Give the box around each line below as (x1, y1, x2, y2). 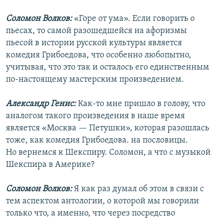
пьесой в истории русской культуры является (6, 38, 182, 48)
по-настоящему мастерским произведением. (6, 75, 184, 85)
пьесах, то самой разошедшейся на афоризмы (6, 26, 187, 36)
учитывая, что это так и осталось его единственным (6, 63, 209, 73)
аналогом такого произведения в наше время (6, 111, 185, 121)
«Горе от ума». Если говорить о (72, 14, 195, 24)
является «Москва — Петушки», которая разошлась (6, 124, 209, 133)
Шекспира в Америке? (6, 160, 94, 170)
